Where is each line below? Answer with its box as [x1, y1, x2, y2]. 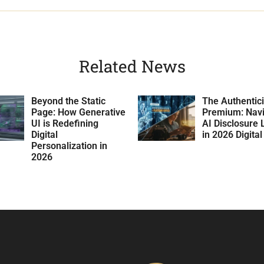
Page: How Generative [31, 106, 126, 118]
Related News [78, 55, 186, 77]
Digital [31, 128, 58, 140]
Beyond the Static [31, 95, 106, 107]
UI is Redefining [31, 117, 99, 129]
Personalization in [31, 140, 108, 151]
